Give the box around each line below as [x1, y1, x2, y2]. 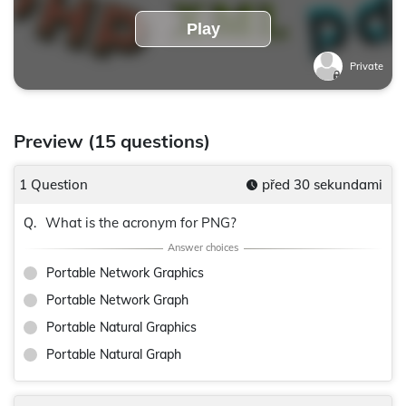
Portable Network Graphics [46, 265, 204, 281]
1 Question [19, 176, 88, 193]
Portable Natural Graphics [46, 319, 197, 335]
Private [350, 60, 383, 72]
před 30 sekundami [262, 176, 382, 193]
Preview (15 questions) [14, 130, 210, 152]
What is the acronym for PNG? [45, 214, 237, 231]
